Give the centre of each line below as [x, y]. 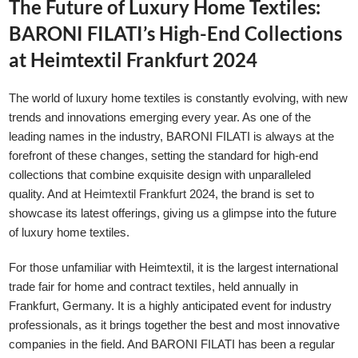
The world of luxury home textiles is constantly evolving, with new [179, 98]
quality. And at [47, 194]
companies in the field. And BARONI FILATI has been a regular [172, 344]
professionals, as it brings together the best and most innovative [175, 325]
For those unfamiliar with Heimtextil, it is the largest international [174, 268]
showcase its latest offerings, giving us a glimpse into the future [173, 213]
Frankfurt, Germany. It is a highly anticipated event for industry [171, 306]
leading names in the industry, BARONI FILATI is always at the [172, 137]
